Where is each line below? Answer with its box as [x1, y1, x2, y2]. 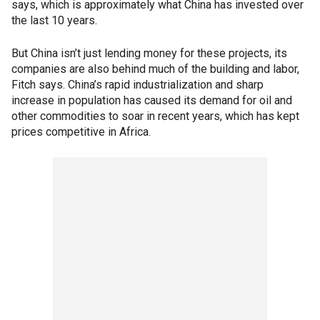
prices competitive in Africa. [11, 125, 151, 139]
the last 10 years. [11, 14, 97, 28]
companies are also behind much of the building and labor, [11, 62, 299, 76]
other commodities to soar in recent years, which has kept [11, 109, 299, 124]
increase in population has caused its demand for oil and [11, 94, 292, 108]
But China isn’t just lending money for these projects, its [11, 46, 287, 61]
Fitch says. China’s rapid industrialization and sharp [11, 78, 264, 92]
